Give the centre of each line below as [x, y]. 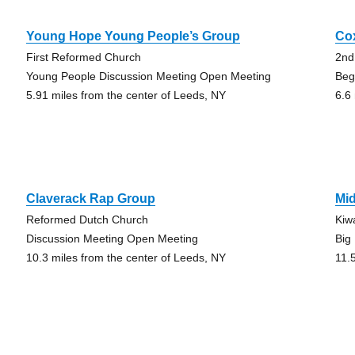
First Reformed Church [83, 57]
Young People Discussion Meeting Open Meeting [148, 76]
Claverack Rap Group [90, 198]
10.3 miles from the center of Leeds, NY [126, 258]
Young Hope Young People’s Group [133, 36]
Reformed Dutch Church [87, 219]
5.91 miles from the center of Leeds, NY [126, 95]
